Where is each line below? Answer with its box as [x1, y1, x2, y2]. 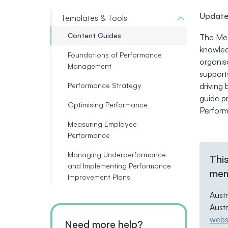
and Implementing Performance [68, 161, 171, 170]
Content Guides [68, 31, 121, 40]
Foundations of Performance [68, 50, 162, 59]
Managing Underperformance [68, 150, 166, 159]
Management [68, 61, 111, 70]
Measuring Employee [68, 119, 137, 128]
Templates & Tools [61, 12, 127, 23]
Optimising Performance [68, 100, 148, 109]
